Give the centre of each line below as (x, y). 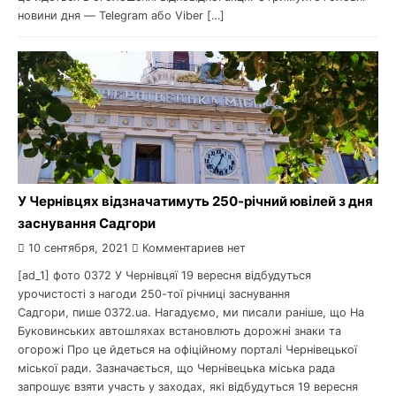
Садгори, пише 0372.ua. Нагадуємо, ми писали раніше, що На (191, 312)
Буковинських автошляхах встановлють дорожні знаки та (179, 331)
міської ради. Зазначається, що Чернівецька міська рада (176, 368)
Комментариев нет (192, 248)
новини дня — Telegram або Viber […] (121, 15)
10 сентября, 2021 (78, 248)
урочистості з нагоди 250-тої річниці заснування (154, 294)
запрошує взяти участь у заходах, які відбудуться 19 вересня (188, 387)
